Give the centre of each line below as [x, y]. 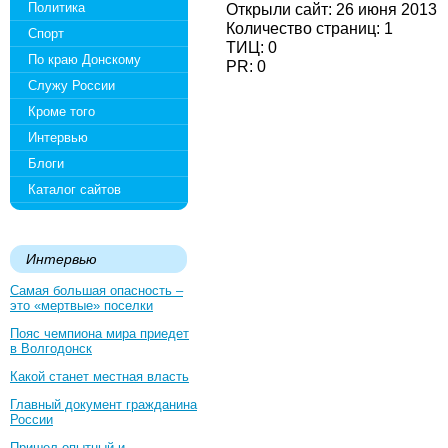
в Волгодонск [51, 348]
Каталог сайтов [74, 189]
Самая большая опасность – [96, 290]
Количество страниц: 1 [309, 28]
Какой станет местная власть [99, 376]
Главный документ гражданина [103, 404]
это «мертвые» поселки [81, 305]
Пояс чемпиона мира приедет [99, 333]
